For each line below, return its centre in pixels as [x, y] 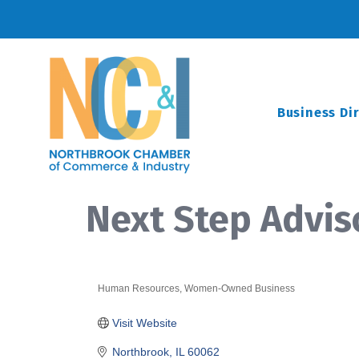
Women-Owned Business [240, 288]
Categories [138, 301]
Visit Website [144, 323]
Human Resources [139, 288]
